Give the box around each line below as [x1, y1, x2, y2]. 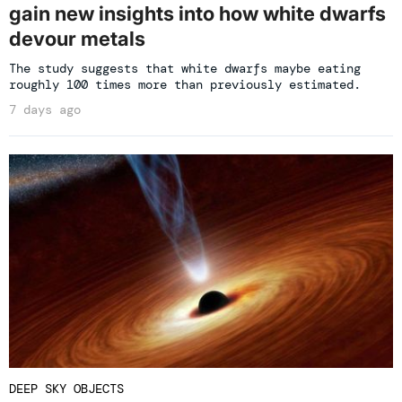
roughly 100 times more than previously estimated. [9, 76, 361, 93]
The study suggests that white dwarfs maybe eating [9, 60, 361, 77]
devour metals [9, 27, 145, 51]
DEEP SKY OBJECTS [9, 380, 124, 397]
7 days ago [9, 101, 81, 118]
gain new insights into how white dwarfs [9, 2, 386, 26]
